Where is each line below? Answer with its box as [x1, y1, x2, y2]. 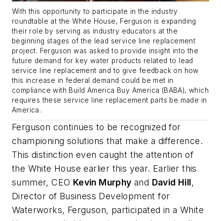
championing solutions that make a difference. [12, 136, 203, 147]
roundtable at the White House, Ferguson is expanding [12, 17, 196, 26]
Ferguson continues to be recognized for [12, 122, 181, 133]
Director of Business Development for [12, 191, 170, 202]
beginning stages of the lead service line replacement [12, 37, 196, 45]
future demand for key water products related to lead [12, 57, 193, 65]
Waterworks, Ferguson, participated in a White [12, 205, 204, 216]
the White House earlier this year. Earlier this [12, 163, 197, 174]
